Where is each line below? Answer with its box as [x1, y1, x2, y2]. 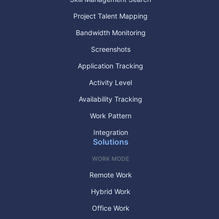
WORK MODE [92, 154, 129, 162]
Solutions [92, 136, 129, 147]
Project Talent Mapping [73, 11, 148, 20]
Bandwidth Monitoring [75, 28, 146, 37]
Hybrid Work [90, 187, 131, 196]
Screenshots [90, 44, 131, 53]
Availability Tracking [79, 94, 142, 103]
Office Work [91, 203, 130, 212]
